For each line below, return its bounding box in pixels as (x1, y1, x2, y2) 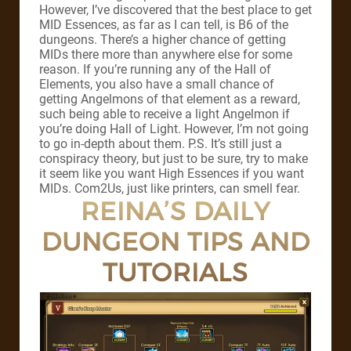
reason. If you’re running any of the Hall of (39, 61, 271, 77)
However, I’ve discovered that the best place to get (39, 2, 312, 17)
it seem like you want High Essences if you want (39, 165, 304, 181)
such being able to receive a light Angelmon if (39, 106, 290, 121)
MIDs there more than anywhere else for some (39, 46, 292, 62)
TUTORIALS (103, 256, 248, 288)
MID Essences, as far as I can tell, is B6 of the (39, 16, 288, 32)
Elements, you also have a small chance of (39, 76, 274, 92)
